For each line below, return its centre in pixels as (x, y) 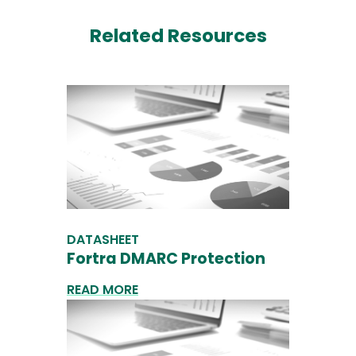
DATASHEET (103, 240)
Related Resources (178, 35)
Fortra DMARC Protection (166, 259)
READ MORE (103, 290)
